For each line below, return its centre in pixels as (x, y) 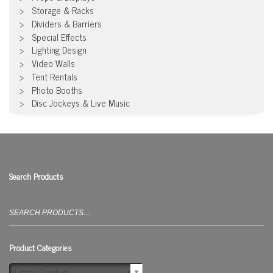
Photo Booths (57, 90)
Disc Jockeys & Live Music (81, 103)
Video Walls (53, 63)
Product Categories (41, 247)
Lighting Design (59, 50)
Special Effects (59, 37)
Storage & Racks (63, 10)
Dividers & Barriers (67, 23)
